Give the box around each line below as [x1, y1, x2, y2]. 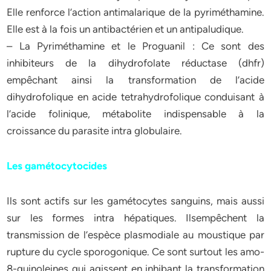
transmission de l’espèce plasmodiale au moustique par [7, 229, 264, 241]
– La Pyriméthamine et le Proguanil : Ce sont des [7, 40, 264, 52]
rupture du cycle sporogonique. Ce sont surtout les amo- [7, 246, 264, 258]
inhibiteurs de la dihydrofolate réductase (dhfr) [7, 57, 264, 69]
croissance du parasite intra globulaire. [7, 125, 183, 137]
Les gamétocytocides [7, 160, 108, 172]
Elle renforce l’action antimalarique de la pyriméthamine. [7, 6, 264, 18]
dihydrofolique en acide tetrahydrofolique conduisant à [7, 91, 264, 103]
